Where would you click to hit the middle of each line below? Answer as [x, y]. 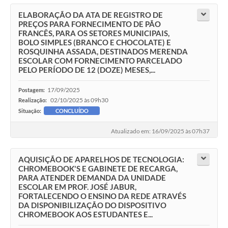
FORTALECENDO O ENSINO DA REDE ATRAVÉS [102, 196]
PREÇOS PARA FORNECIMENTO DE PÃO [90, 24]
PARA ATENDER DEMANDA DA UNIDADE [92, 177]
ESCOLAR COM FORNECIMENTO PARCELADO [100, 61]
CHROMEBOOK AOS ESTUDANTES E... [85, 214]
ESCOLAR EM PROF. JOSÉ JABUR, [77, 187]
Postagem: [32, 90]
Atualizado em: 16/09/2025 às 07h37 [160, 131]
